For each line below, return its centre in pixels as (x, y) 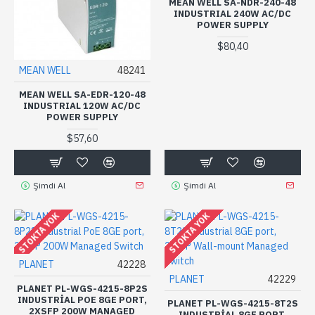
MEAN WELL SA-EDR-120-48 (82, 94)
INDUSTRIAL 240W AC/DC (233, 14)
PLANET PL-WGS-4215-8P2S (82, 288)
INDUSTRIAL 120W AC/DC (82, 105)
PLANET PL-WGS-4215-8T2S (232, 303)
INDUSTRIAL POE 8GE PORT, (82, 300)
